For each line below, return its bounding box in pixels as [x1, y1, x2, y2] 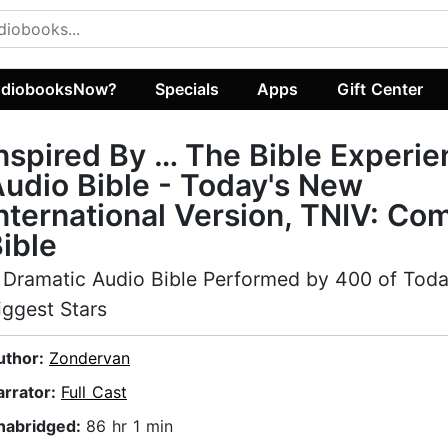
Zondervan [49, 348, 130, 369]
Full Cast [61, 382, 127, 403]
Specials [155, 78, 220, 99]
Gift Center [336, 78, 423, 99]
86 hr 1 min [86, 416, 173, 437]
